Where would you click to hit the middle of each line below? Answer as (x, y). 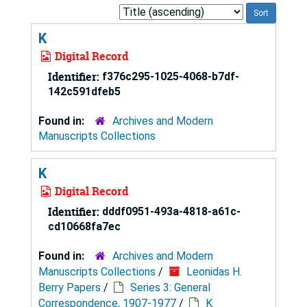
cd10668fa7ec (84, 226)
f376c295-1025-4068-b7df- (171, 76)
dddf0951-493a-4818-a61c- (171, 211)
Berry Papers (70, 287)
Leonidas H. (214, 271)
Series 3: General (170, 287)
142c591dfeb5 (84, 91)
